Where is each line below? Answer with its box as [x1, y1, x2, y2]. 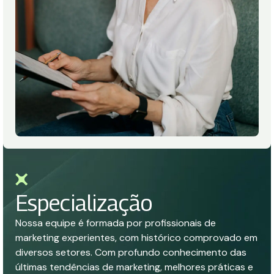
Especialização [15, 190, 153, 216]
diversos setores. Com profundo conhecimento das [15, 246, 246, 259]
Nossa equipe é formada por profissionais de [15, 217, 216, 229]
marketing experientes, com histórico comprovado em [15, 231, 257, 244]
